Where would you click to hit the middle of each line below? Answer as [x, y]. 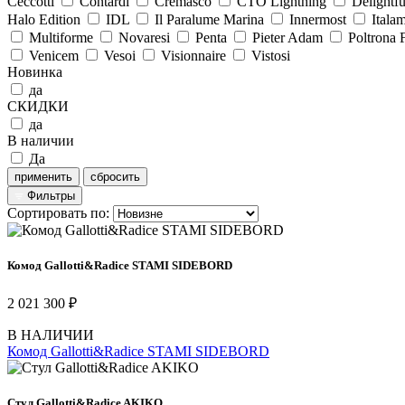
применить [43, 176]
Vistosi [271, 55]
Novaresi [144, 37]
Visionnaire [193, 55]
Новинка [35, 71]
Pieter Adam [287, 37]
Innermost [318, 19]
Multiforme [61, 37]
